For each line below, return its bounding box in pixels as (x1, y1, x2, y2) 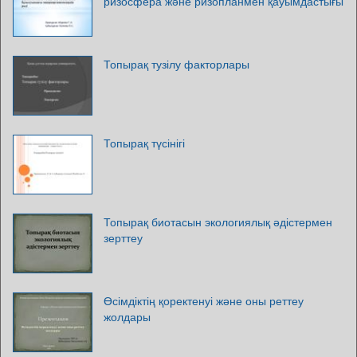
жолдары (104, 308, 151, 325)
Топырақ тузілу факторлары (104, 56, 249, 73)
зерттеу (104, 229, 143, 246)
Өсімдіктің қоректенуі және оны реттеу (104, 292, 304, 309)
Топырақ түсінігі (104, 135, 185, 151)
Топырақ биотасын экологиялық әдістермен (104, 214, 332, 230)
